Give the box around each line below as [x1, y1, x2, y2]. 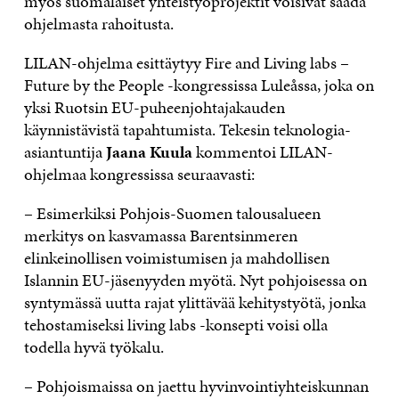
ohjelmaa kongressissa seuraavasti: [23, 162, 255, 186]
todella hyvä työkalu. [23, 335, 171, 359]
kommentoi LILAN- [191, 140, 333, 164]
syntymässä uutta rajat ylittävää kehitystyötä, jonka [23, 290, 366, 314]
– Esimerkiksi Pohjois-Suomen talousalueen [23, 201, 321, 225]
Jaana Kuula [105, 140, 192, 164]
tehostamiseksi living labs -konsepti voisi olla [23, 313, 328, 337]
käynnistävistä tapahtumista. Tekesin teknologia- [23, 118, 351, 142]
